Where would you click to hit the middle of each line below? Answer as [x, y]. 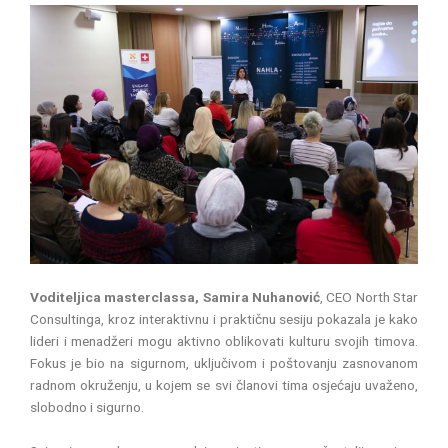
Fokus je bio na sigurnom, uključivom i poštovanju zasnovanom [224, 362]
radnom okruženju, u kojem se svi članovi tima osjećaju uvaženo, [224, 384]
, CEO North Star [369, 296]
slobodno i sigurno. [87, 406]
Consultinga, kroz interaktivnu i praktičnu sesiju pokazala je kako [224, 318]
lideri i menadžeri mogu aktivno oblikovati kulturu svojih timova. [224, 340]
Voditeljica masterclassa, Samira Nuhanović [175, 296]
